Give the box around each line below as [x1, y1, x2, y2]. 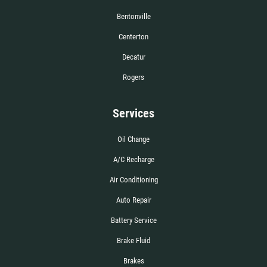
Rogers [123, 72, 144, 82]
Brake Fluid [117, 235, 150, 245]
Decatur [122, 52, 145, 61]
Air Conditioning [109, 175, 158, 184]
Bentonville [116, 11, 151, 21]
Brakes [123, 256, 144, 265]
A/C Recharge [113, 154, 154, 164]
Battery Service [110, 215, 157, 225]
